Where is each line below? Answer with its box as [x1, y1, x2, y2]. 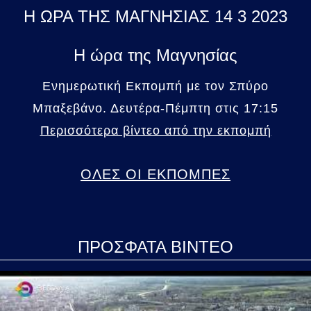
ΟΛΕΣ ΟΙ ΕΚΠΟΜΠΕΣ [81, 166, 230, 182]
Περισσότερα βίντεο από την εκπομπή [40, 123, 271, 137]
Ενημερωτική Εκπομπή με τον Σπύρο [42, 78, 269, 93]
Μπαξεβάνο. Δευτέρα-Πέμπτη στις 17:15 [33, 101, 278, 115]
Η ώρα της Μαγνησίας [74, 45, 237, 65]
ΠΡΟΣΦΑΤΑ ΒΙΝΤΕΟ [78, 237, 233, 256]
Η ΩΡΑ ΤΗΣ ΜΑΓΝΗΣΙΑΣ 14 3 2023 [24, 6, 287, 26]
